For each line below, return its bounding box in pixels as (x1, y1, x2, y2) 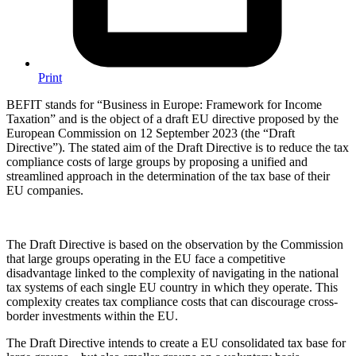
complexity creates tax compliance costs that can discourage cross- (6, 294, 338, 308)
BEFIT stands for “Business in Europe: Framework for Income (6, 97, 322, 111)
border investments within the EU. (6, 308, 178, 323)
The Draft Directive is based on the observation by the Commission (6, 237, 343, 251)
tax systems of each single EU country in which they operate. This (6, 280, 338, 294)
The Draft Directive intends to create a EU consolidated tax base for (6, 335, 346, 350)
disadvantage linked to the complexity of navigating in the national (6, 265, 339, 280)
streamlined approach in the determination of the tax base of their (6, 168, 330, 183)
